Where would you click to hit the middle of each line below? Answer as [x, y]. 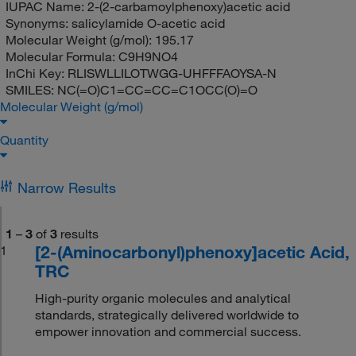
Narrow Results [66, 187]
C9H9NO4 [148, 56]
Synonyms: [38, 23]
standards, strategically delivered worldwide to [167, 314]
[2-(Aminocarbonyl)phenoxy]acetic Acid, [193, 252]
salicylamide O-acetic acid [148, 23]
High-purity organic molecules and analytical [163, 298]
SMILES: [31, 89]
